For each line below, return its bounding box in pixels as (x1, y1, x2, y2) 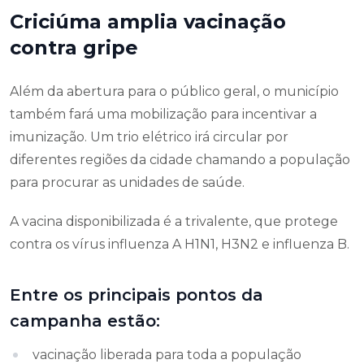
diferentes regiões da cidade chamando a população (10, 151, 350, 167)
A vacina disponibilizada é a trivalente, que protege (10, 213, 338, 229)
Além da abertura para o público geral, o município (10, 83, 339, 99)
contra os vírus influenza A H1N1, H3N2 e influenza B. (10, 236, 349, 252)
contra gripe (10, 35, 138, 59)
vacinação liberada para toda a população (32, 346, 301, 362)
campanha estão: (10, 310, 160, 331)
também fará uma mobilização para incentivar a (10, 106, 317, 122)
